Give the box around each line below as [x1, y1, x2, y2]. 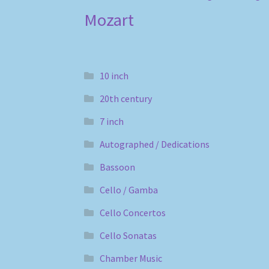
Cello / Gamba [99, 183, 158, 196]
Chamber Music [99, 252, 162, 264]
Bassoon [99, 160, 135, 173]
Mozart [84, 8, 134, 31]
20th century [99, 92, 152, 104]
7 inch [99, 115, 124, 127]
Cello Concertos [99, 206, 166, 219]
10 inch [99, 69, 128, 82]
